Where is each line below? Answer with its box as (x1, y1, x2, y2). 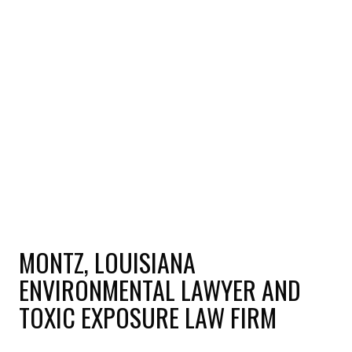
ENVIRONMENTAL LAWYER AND (19, 271, 301, 308)
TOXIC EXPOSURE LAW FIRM (19, 299, 277, 335)
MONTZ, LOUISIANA (19, 244, 196, 280)
